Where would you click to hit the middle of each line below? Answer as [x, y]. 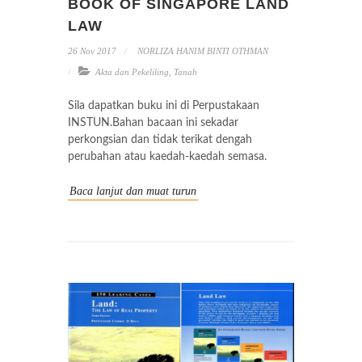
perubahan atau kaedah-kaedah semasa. [167, 156]
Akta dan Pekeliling [132, 72]
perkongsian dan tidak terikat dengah [160, 139]
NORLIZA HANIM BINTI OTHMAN [202, 51]
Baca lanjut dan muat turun [133, 191]
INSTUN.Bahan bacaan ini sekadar [153, 122]
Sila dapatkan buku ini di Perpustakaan [164, 105]
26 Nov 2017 [92, 51]
